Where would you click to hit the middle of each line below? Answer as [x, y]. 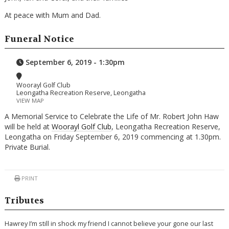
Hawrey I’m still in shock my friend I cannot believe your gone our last [109, 223]
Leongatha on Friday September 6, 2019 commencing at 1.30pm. [112, 137]
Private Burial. [27, 147]
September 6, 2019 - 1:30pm [74, 62]
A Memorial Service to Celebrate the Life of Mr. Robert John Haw [111, 117]
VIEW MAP [30, 101]
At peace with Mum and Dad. [52, 15]
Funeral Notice [39, 39]
